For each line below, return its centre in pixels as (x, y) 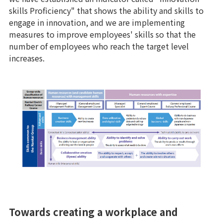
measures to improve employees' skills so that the (102, 34)
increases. (27, 58)
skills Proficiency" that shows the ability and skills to (106, 11)
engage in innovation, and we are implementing (97, 23)
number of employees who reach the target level (99, 46)
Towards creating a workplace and (93, 212)
